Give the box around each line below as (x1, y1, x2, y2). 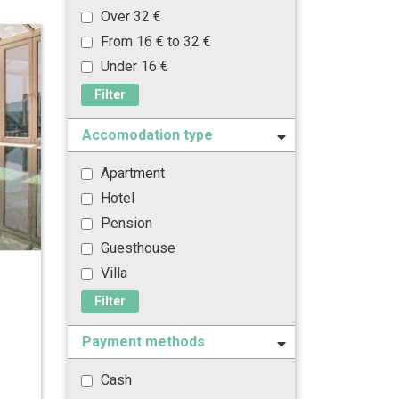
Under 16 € (97, 58, 168, 75)
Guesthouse (97, 240, 175, 256)
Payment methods (82, 333, 205, 350)
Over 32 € (97, 8, 161, 25)
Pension (97, 215, 152, 232)
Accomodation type (82, 126, 213, 143)
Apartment (97, 165, 165, 182)
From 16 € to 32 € (97, 33, 211, 50)
